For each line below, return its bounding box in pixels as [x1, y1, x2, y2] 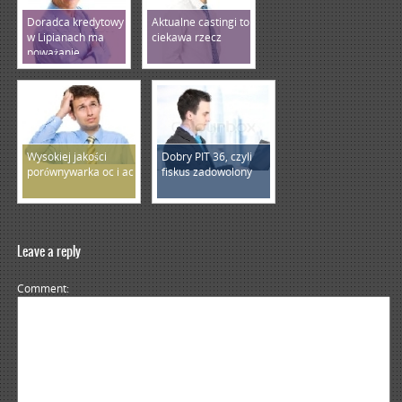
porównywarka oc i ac [26, 164, 134, 179]
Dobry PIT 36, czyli [161, 149, 252, 164]
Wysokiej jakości [26, 149, 107, 164]
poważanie [26, 45, 80, 60]
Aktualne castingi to [151, 14, 249, 30]
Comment [16, 281, 66, 296]
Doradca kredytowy [26, 14, 124, 30]
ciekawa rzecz [151, 30, 222, 45]
